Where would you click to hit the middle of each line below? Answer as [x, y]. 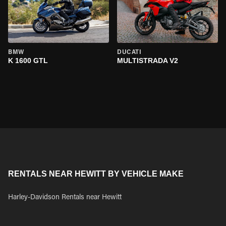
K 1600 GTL [28, 61]
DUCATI [129, 52]
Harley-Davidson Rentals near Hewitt [65, 198]
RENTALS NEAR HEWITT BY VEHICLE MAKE [96, 174]
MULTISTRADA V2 [148, 61]
